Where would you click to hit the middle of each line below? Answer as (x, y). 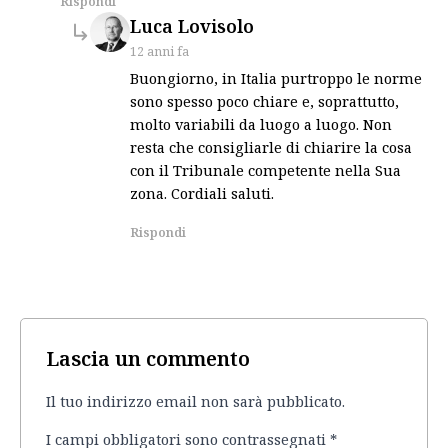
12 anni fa (159, 50)
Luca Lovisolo (192, 25)
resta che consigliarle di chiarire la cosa (271, 146)
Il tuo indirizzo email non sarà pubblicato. (195, 401)
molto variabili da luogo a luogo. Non (261, 123)
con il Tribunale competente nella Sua (265, 169)
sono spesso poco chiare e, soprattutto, (264, 100)
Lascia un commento (148, 358)
